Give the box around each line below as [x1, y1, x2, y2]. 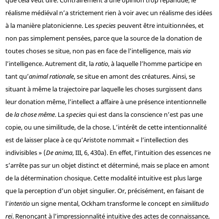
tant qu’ [5, 72, 29, 81]
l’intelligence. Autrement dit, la [5, 59, 95, 68]
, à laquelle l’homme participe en [108, 59, 202, 68]
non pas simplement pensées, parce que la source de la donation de [5, 34, 202, 43]
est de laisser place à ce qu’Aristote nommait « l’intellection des [5, 135, 188, 145]
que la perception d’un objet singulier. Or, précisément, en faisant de [5, 186, 204, 196]
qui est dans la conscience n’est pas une [86, 110, 203, 119]
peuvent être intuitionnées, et [115, 21, 204, 30]
